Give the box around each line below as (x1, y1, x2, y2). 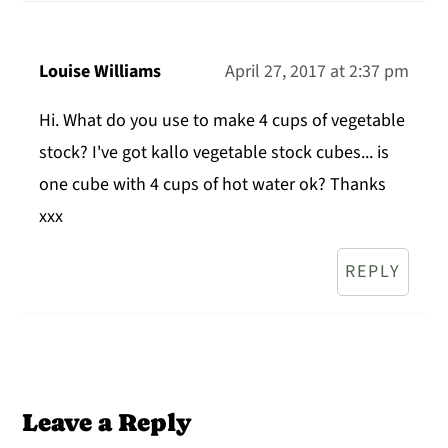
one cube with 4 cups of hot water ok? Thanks (39, 171, 387, 197)
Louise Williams (39, 58, 162, 84)
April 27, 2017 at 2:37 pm (224, 58, 409, 84)
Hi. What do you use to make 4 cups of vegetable (39, 107, 406, 133)
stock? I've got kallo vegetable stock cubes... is (39, 139, 390, 165)
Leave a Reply (22, 407, 192, 437)
